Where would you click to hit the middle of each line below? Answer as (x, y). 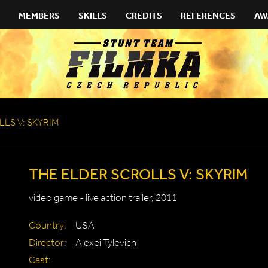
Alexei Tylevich (106, 243)
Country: (48, 225)
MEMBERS (39, 15)
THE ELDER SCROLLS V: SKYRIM (138, 173)
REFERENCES (208, 15)
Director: (48, 243)
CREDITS (144, 15)
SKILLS (93, 15)
